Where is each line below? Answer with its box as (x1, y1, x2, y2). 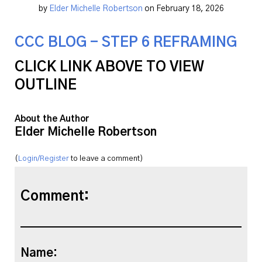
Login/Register (18, 154, 70, 163)
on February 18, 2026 (142, 5, 224, 13)
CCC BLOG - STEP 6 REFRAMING (15, 36, 237, 50)
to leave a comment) (69, 154, 144, 163)
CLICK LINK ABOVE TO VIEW (15, 60, 205, 74)
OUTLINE (15, 78, 77, 92)
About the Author (15, 114, 89, 123)
